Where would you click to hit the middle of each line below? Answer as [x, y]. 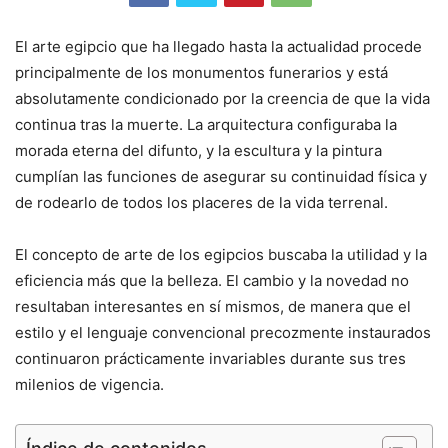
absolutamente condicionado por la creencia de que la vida [222, 98]
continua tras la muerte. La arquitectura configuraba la [206, 124]
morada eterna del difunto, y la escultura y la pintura [198, 150]
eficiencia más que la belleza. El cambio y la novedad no [212, 280]
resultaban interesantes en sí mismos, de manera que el [213, 306]
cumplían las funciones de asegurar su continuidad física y [221, 176]
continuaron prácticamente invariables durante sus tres [210, 358]
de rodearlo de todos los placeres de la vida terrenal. [201, 202]
